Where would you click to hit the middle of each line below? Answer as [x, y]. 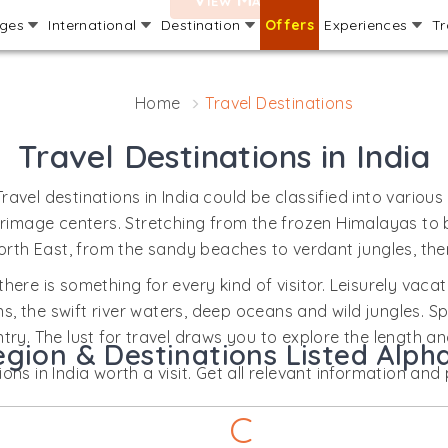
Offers [289, 25]
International [94, 25]
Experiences [368, 25]
